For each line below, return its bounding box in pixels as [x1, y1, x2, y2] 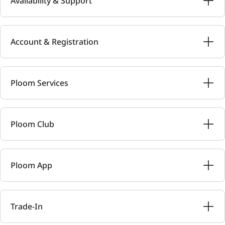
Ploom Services [11, 77, 68, 88]
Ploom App [11, 160, 52, 171]
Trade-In [11, 201, 43, 212]
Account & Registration [11, 36, 98, 47]
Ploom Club [11, 119, 54, 130]
